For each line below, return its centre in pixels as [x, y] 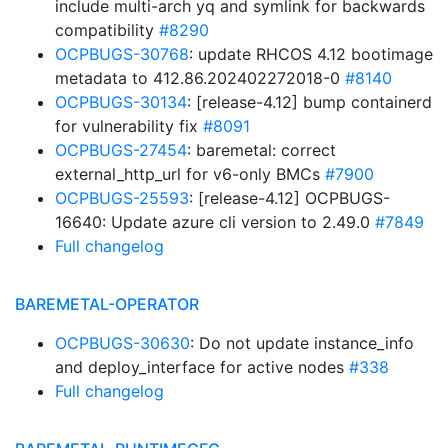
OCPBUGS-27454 [121, 150]
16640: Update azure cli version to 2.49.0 [215, 222]
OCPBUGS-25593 [122, 198]
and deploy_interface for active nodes [202, 367]
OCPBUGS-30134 [121, 102]
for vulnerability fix [129, 126]
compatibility [107, 30]
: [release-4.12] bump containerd [309, 102]
